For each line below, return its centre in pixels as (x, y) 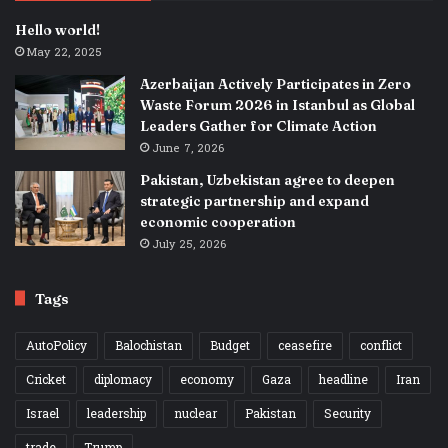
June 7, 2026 (188, 148)
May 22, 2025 (64, 52)
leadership (116, 413)
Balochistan (148, 345)
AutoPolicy (56, 345)
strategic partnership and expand (254, 200)
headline (343, 379)
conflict (381, 345)
